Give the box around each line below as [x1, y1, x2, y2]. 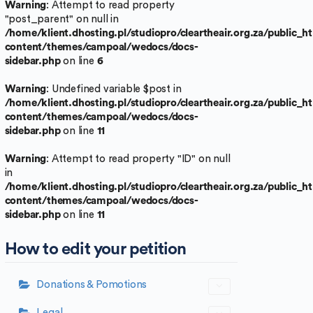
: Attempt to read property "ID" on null [46, 153, 231, 164]
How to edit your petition [4, 241, 187, 259]
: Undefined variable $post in [46, 83, 182, 94]
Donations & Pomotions [36, 279, 147, 291]
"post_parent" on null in [4, 13, 119, 24]
